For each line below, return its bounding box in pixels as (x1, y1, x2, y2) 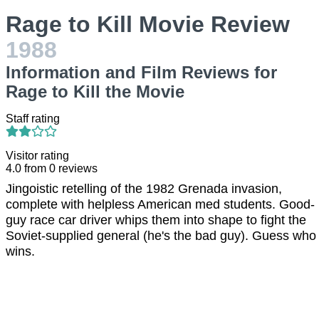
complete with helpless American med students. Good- (6, 197, 315, 211)
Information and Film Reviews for (6, 63, 277, 82)
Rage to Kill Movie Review (6, 11, 290, 37)
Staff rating (6, 113, 60, 125)
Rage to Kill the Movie (6, 82, 184, 101)
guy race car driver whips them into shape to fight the (6, 213, 306, 227)
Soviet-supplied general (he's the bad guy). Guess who (6, 229, 316, 243)
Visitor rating (6, 150, 69, 162)
